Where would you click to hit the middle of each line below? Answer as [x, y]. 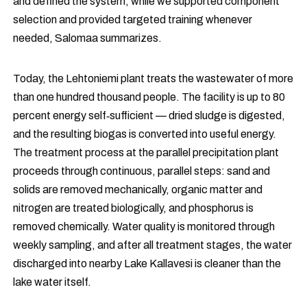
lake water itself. [52, 282]
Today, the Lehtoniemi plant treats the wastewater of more [153, 79]
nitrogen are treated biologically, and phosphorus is [134, 208]
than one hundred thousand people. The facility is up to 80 [149, 97]
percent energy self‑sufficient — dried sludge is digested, [149, 116]
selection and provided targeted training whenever [133, 20]
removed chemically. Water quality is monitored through [144, 227]
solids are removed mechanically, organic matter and [138, 190]
